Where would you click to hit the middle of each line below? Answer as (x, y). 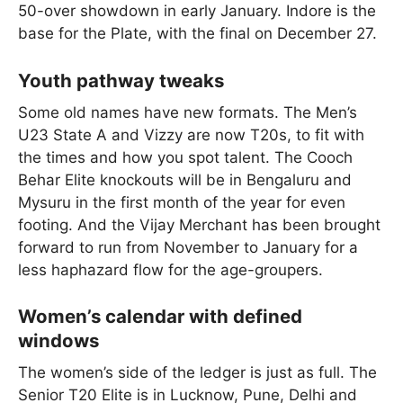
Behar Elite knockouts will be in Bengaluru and (185, 179)
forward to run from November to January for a (188, 247)
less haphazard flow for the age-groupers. (170, 269)
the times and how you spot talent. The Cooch (185, 157)
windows (58, 341)
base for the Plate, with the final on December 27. (197, 34)
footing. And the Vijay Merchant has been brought (199, 224)
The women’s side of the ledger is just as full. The (197, 373)
